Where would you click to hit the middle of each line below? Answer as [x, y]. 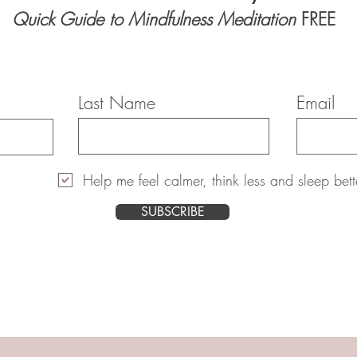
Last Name [117, 102]
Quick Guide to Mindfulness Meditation [153, 19]
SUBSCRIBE [173, 211]
